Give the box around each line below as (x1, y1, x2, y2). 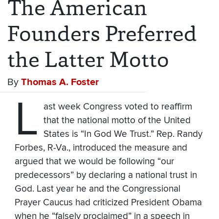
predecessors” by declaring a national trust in (15, 170, 197, 181)
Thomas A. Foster (21, 76, 99, 88)
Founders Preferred (7, 19, 197, 48)
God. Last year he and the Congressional (15, 183, 180, 195)
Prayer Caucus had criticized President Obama (15, 197, 202, 209)
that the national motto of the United (43, 115, 191, 127)
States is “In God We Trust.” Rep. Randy (43, 129, 202, 140)
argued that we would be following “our (15, 156, 174, 168)
